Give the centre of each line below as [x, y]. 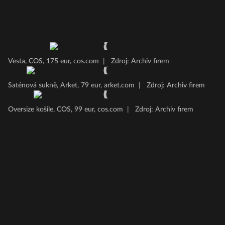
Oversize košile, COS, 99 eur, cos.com [66, 109]
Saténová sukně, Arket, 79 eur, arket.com [71, 85]
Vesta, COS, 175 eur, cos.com [53, 61]
